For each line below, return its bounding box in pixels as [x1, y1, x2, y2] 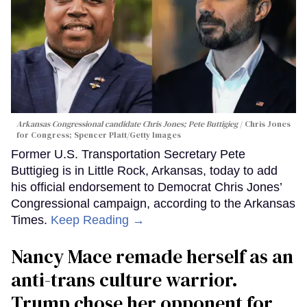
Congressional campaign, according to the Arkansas [11, 197, 295, 211]
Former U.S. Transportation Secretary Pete [11, 147, 245, 162]
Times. [11, 213, 51, 228]
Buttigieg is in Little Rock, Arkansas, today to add [11, 164, 278, 178]
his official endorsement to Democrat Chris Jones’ [11, 180, 282, 195]
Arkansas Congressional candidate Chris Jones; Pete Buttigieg [16, 119, 238, 130]
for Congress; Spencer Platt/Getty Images [16, 130, 181, 141]
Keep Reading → [51, 213, 145, 228]
